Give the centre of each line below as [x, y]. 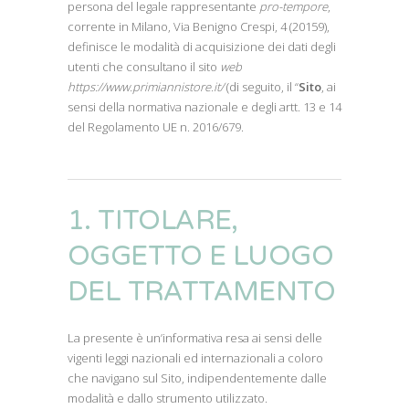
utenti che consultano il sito [144, 67]
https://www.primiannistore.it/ [146, 87]
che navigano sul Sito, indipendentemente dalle [197, 378]
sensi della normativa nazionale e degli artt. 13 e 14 [204, 107]
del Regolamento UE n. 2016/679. [156, 127]
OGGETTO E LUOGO [200, 256]
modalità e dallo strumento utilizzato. [168, 398]
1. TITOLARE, [153, 220]
